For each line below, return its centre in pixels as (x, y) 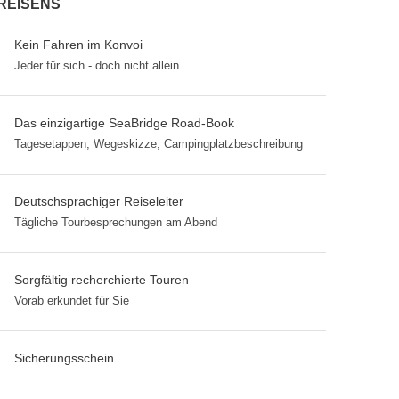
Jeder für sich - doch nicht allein (97, 65)
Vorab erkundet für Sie (72, 301)
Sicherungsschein (64, 358)
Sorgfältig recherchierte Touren (102, 280)
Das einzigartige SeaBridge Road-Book (124, 123)
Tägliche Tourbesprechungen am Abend (116, 222)
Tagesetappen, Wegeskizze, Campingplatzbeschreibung (159, 144)
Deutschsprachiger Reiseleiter (99, 201)
